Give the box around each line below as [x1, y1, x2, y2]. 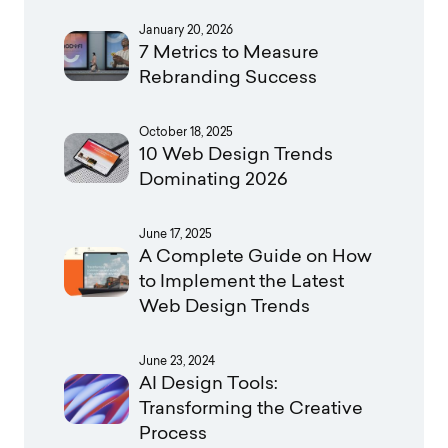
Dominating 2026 [139, 171, 288, 189]
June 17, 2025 [139, 228, 212, 241]
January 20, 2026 [139, 24, 233, 37]
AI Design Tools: [139, 375, 278, 393]
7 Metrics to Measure [139, 44, 319, 62]
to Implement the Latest [139, 273, 344, 291]
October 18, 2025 [139, 126, 233, 139]
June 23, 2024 [139, 355, 215, 368]
